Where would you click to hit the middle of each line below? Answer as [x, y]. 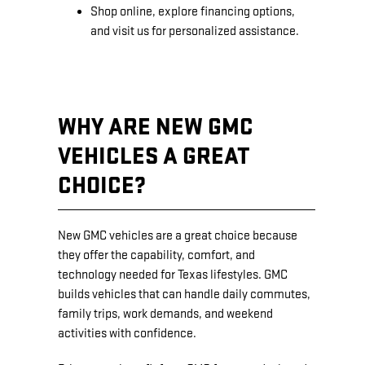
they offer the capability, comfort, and [156, 255]
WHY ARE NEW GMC [156, 127]
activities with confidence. [127, 333]
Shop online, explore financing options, [193, 11]
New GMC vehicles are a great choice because [178, 235]
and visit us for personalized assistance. [195, 31]
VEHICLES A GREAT [154, 156]
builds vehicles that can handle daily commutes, [184, 294]
